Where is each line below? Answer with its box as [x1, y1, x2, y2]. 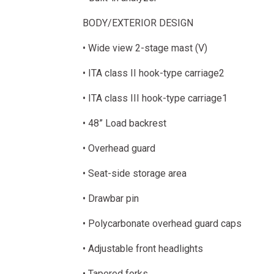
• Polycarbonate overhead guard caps [82, 218, 242, 229]
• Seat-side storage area [82, 168, 187, 179]
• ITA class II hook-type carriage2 [82, 67, 224, 79]
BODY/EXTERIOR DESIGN [82, 17, 193, 29]
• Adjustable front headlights [82, 243, 203, 254]
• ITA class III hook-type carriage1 [82, 92, 228, 104]
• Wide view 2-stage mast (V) [82, 42, 207, 54]
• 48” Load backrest [82, 117, 166, 129]
